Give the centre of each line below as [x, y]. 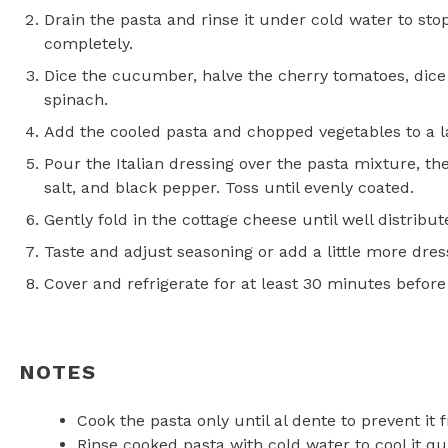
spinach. [76, 99]
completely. [88, 43]
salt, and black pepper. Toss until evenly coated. [229, 187]
